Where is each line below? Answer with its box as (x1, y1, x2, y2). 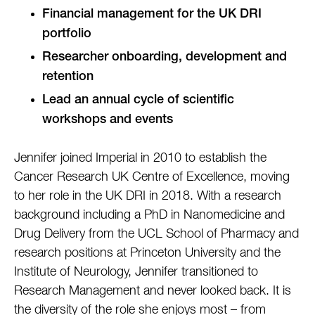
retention (42, 71, 97, 84)
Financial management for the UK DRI (42, 8, 262, 22)
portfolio (42, 28, 91, 41)
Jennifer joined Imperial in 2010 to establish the (14, 151, 266, 165)
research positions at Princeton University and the (14, 246, 281, 259)
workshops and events (42, 114, 173, 127)
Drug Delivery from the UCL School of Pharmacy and (14, 227, 299, 240)
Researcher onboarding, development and (42, 51, 287, 65)
